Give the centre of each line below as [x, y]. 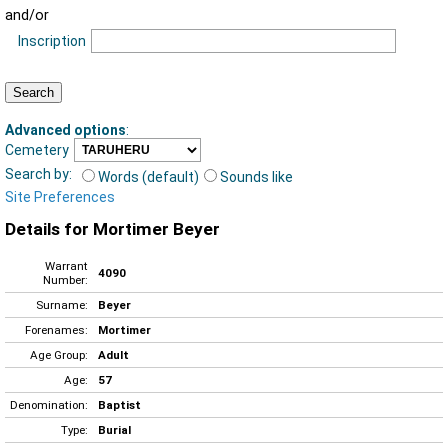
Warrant [66, 265]
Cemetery [37, 149]
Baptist [119, 404]
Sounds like [256, 176]
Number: [65, 279]
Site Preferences [60, 196]
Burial [114, 429]
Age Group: [59, 354]
